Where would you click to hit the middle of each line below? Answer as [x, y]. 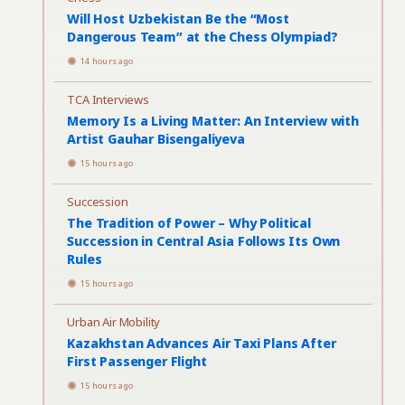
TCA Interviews [108, 99]
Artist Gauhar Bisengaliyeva [156, 139]
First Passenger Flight [137, 361]
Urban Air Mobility [114, 322]
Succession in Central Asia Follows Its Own [204, 241]
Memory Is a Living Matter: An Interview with [213, 121]
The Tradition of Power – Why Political [189, 223]
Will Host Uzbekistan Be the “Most [178, 19]
